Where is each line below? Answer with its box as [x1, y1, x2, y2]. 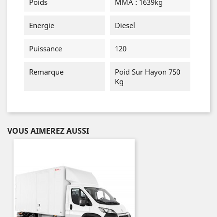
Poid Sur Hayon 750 [114, 67, 180, 77]
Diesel [114, 20, 135, 30]
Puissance [29, 44, 62, 53]
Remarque [29, 67, 63, 77]
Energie [29, 20, 54, 30]
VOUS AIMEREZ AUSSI [7, 125, 89, 136]
